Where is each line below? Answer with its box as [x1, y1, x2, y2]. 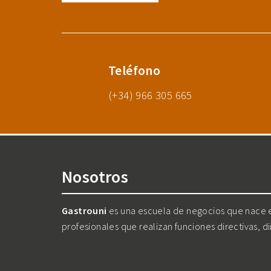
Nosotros [62, 166, 129, 188]
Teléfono [108, 62, 161, 79]
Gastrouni [62, 204, 107, 217]
